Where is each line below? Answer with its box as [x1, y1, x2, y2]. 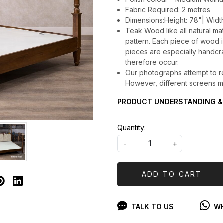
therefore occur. [125, 57, 179, 66]
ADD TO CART [141, 170, 202, 179]
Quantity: [117, 123, 146, 132]
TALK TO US [131, 202, 174, 211]
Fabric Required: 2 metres [125, 5, 210, 14]
